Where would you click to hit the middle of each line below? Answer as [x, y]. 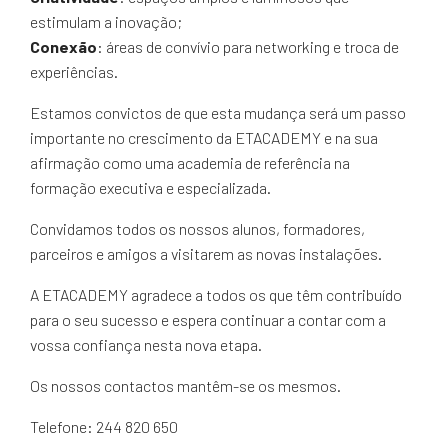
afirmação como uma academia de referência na [190, 162]
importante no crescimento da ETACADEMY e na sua [204, 137]
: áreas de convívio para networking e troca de [248, 46]
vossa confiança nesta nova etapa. [146, 344]
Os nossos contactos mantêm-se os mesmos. [185, 385]
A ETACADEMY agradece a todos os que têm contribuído [216, 294]
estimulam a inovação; [106, 21]
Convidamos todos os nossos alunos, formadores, [197, 228]
